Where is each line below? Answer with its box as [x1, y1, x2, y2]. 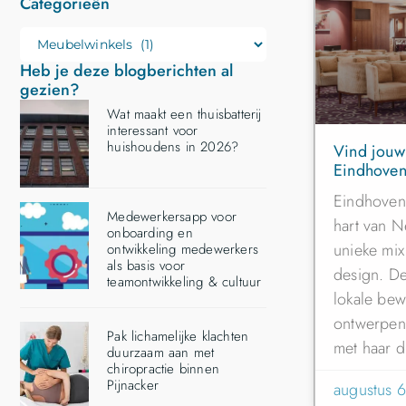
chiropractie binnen [107, 358, 219, 379]
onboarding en [107, 222, 193, 243]
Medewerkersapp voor [107, 206, 237, 227]
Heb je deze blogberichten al [20, 59, 233, 83]
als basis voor [107, 255, 185, 275]
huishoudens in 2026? [107, 137, 239, 158]
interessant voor [107, 121, 198, 141]
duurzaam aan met [107, 342, 215, 362]
